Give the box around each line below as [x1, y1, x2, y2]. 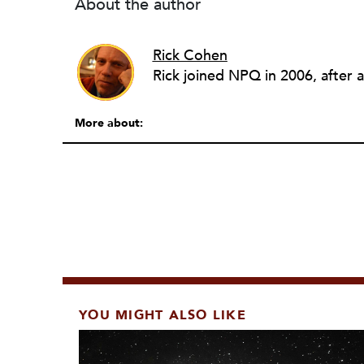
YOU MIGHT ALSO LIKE [79, 306, 246, 324]
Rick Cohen [152, 45, 227, 66]
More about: [75, 115, 143, 131]
